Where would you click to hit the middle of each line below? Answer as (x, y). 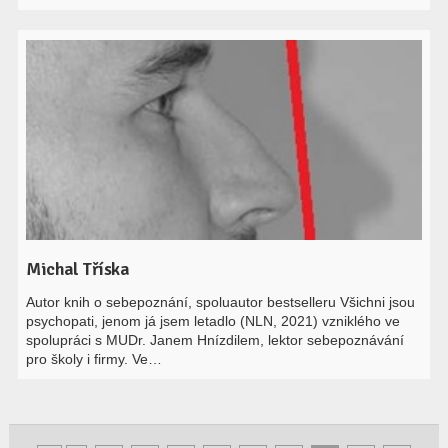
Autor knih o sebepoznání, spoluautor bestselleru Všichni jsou (221, 302)
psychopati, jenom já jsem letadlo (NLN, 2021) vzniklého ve (213, 321)
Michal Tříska (78, 269)
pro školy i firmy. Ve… (94, 359)
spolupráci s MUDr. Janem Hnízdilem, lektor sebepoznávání (215, 340)
